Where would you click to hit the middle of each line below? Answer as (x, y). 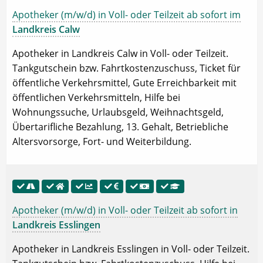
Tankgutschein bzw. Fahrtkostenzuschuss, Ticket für (127, 68)
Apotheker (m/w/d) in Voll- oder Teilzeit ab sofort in (125, 210)
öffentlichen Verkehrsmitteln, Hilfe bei (96, 97)
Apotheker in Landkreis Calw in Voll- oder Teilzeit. (120, 53)
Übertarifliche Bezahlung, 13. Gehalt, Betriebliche (120, 127)
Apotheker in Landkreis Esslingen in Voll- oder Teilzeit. (131, 249)
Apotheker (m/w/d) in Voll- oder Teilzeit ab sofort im (127, 14)
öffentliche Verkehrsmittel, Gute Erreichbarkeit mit (124, 82)
